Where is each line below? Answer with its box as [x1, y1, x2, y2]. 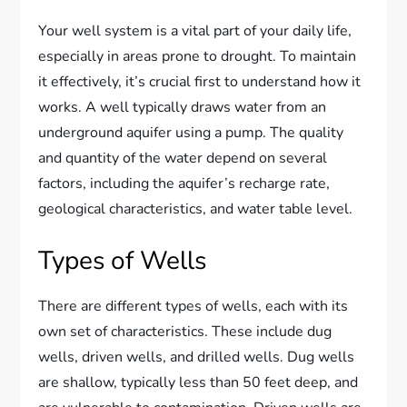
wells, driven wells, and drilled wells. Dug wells [38, 346, 355, 367]
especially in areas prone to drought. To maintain [38, 45, 357, 66]
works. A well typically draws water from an [38, 96, 327, 117]
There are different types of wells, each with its [38, 295, 349, 316]
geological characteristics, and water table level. [38, 198, 353, 219]
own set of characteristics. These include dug [38, 321, 333, 342]
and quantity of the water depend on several [38, 147, 328, 168]
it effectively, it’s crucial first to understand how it [38, 71, 362, 92]
